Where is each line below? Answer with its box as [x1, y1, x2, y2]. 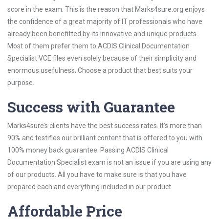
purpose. [7, 79, 34, 87]
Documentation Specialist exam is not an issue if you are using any [7, 158, 212, 166]
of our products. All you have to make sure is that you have [7, 171, 187, 178]
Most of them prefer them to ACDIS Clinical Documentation [7, 42, 190, 50]
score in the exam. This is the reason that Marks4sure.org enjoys [7, 5, 205, 13]
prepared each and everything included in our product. [7, 183, 173, 191]
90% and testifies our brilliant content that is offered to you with [7, 134, 202, 142]
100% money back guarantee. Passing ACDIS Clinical [7, 146, 169, 154]
